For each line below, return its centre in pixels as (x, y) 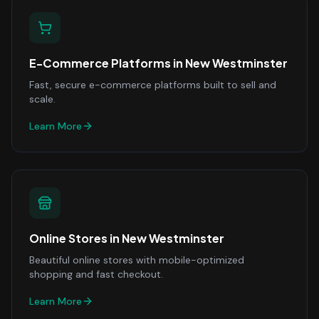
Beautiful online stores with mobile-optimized (137, 260)
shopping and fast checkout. (96, 274)
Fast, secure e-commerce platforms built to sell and (153, 85)
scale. (42, 99)
